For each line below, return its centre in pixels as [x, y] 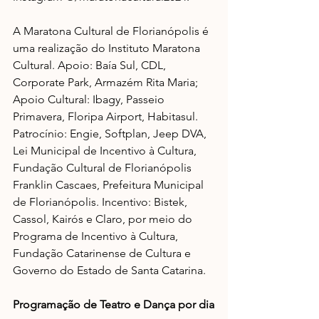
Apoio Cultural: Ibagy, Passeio [90, 99]
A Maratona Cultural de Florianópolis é [112, 31]
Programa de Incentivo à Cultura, [97, 236]
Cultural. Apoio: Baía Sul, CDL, [91, 65]
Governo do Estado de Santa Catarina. [109, 270]
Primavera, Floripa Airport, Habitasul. [107, 116]
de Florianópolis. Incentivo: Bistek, [101, 202]
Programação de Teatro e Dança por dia [114, 304]
